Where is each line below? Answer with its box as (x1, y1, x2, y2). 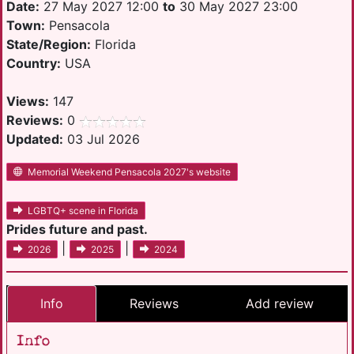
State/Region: (6, 36, 91, 52)
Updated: (6, 131, 63, 147)
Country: (6, 55, 61, 71)
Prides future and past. (6, 221, 148, 238)
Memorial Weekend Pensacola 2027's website (28, 166, 231, 179)
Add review (245, 296, 314, 312)
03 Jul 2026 (63, 131, 140, 147)
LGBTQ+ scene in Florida (28, 205, 138, 217)
